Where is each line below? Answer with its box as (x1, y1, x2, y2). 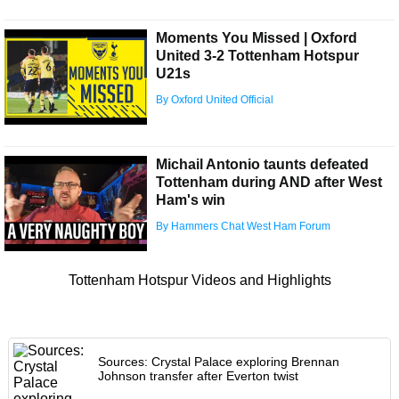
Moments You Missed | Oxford (156, 30, 357, 46)
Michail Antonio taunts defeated (156, 157, 369, 173)
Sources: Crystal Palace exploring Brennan (97, 354, 339, 370)
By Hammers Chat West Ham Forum (156, 220, 330, 233)
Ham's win (156, 192, 225, 208)
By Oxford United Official (156, 94, 273, 107)
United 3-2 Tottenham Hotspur (156, 48, 359, 64)
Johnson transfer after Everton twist (97, 369, 298, 384)
